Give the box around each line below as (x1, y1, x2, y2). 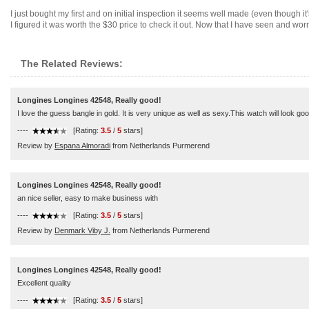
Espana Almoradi (54, 141, 110, 150)
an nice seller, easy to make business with (17, 194, 158, 202)
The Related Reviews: (21, 58, 123, 69)
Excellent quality (17, 279, 71, 287)
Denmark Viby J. (54, 226, 110, 235)
